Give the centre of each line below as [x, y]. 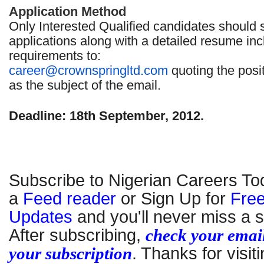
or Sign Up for [173, 199]
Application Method [67, 11]
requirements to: [55, 56]
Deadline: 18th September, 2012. [106, 116]
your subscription [70, 253]
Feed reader [70, 199]
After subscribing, [75, 235]
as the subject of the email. [85, 85]
